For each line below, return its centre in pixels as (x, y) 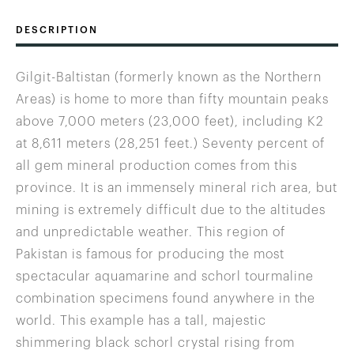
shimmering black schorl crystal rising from (155, 343)
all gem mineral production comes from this (156, 166)
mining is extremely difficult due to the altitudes (171, 211)
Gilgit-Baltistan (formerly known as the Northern (169, 78)
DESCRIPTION (57, 30)
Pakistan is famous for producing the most (150, 255)
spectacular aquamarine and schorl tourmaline (165, 277)
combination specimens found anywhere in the (166, 299)
